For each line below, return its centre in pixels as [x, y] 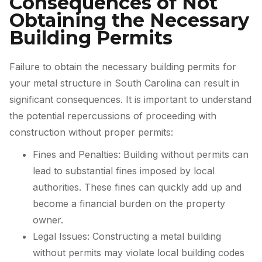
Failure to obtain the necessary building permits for [123, 67]
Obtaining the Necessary [129, 20]
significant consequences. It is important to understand [130, 100]
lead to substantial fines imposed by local [124, 170]
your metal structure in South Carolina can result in [124, 83]
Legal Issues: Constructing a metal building [127, 236]
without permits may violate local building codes [139, 252]
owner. [48, 220]
